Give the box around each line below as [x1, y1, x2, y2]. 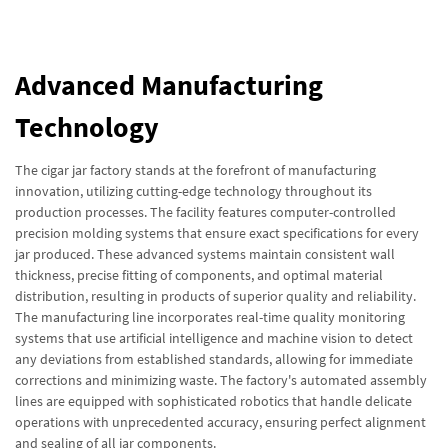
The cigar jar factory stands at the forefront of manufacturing [15, 161, 376, 179]
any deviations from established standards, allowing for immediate [15, 350, 413, 368]
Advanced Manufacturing [15, 67, 323, 103]
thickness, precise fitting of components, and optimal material [15, 266, 383, 284]
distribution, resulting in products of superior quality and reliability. [15, 287, 416, 305]
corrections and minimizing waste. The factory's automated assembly [15, 371, 427, 389]
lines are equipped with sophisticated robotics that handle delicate [15, 392, 412, 410]
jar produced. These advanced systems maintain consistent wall [15, 245, 395, 263]
